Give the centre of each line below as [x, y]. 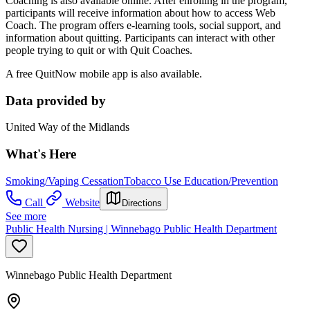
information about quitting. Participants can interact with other [140, 37]
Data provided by [56, 100]
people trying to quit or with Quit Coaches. [99, 50]
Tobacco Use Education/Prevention [201, 181]
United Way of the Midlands [67, 127]
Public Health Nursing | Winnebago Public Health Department [141, 228]
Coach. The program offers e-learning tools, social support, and [143, 25]
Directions [142, 203]
